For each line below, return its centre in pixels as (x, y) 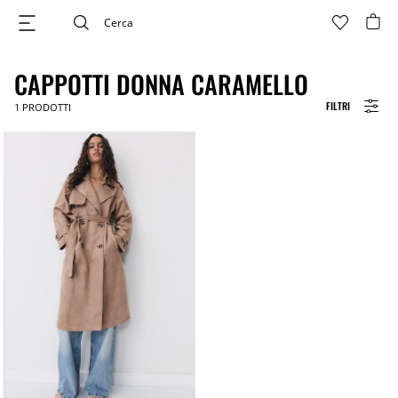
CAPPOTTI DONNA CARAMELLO (161, 84)
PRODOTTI (45, 107)
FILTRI (338, 105)
